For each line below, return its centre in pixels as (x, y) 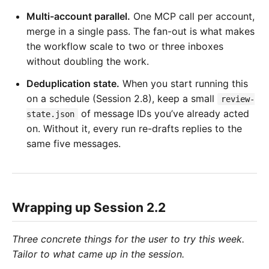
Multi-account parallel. (78, 16)
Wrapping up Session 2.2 (89, 207)
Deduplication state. (73, 83)
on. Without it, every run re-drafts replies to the (134, 128)
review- (238, 99)
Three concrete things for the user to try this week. (128, 239)
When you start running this (184, 83)
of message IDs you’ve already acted (164, 113)
